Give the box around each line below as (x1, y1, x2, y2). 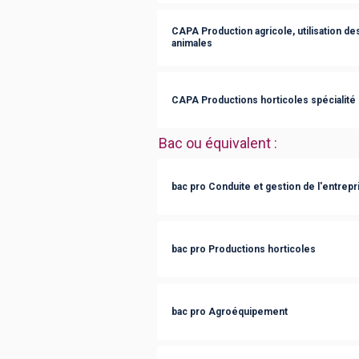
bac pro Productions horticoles (171, 243, 316, 255)
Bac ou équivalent (159, 135, 271, 151)
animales (171, 38, 212, 49)
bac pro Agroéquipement (171, 305, 288, 317)
